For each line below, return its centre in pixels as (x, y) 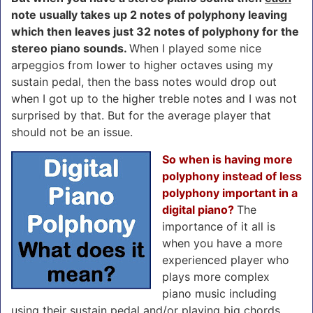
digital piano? (199, 209)
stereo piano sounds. (70, 48)
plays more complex (216, 276)
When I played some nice (195, 48)
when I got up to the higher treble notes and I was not (154, 98)
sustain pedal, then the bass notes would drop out (144, 81)
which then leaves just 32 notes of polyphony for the (155, 31)
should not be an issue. (72, 132)
